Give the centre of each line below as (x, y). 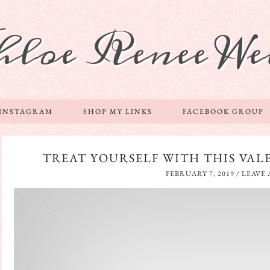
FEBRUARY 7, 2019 (200, 174)
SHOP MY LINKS (118, 111)
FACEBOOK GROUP (223, 111)
